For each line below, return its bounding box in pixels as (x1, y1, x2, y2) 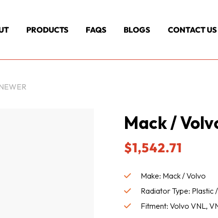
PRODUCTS (26, 25, 69, 35)
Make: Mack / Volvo (141, 171, 206, 181)
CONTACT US (167, 25, 217, 35)
